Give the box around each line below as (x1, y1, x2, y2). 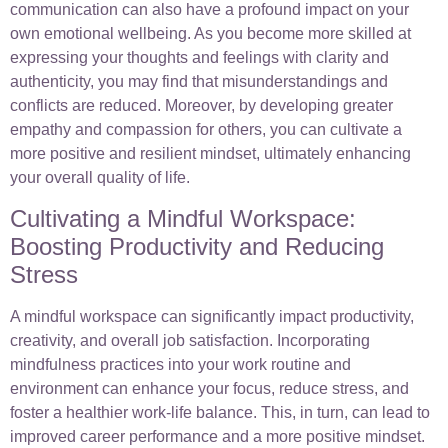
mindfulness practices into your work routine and (10, 355, 351, 373)
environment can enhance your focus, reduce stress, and (10, 379, 409, 397)
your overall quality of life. (10, 169, 190, 187)
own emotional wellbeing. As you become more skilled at (10, 25, 411, 43)
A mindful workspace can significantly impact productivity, (10, 307, 414, 325)
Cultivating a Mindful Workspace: (10, 204, 356, 232)
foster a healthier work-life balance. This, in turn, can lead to (10, 403, 430, 421)
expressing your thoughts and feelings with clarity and (10, 49, 389, 67)
